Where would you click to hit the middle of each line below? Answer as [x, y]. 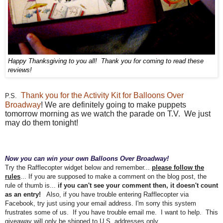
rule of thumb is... [30, 186]
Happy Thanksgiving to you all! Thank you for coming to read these [106, 61]
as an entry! [23, 195]
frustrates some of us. [39, 213]
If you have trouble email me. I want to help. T [141, 213]
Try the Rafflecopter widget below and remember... [78, 168]
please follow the [178, 168]
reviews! [22, 70]
